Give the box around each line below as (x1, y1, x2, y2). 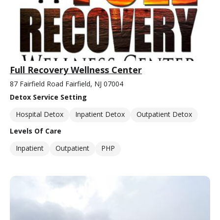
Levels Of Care (10, 126, 61, 136)
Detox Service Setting (10, 92, 87, 102)
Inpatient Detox (75, 110, 125, 119)
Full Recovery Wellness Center (10, 64, 142, 76)
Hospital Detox (16, 110, 63, 119)
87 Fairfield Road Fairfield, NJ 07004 (10, 79, 123, 89)
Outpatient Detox (137, 110, 192, 119)
